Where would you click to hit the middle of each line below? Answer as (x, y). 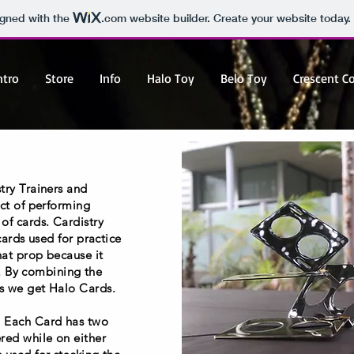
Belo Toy (243, 78)
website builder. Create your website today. (238, 19)
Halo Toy (170, 78)
